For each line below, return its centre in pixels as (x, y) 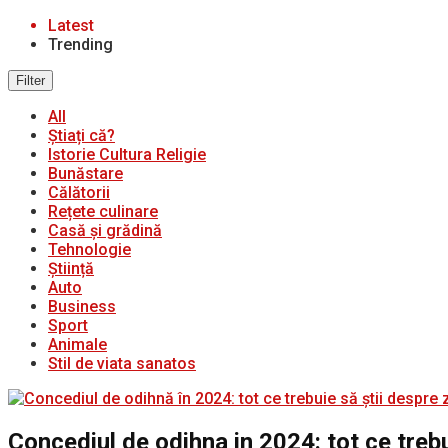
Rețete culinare (103, 211)
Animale (77, 344)
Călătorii (79, 192)
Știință (71, 268)
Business (82, 306)
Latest (71, 25)
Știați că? (81, 135)
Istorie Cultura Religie (127, 154)
